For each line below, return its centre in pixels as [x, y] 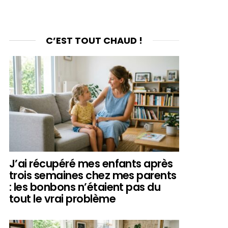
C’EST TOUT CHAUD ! [94, 40]
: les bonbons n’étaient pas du [85, 187]
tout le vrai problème [62, 198]
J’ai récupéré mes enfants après [91, 163]
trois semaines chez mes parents [93, 175]
